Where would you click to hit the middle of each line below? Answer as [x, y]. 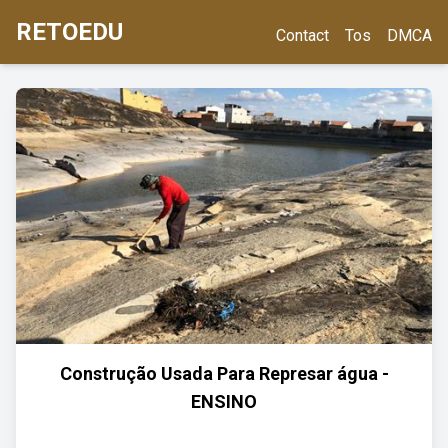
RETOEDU [69, 32]
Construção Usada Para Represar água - [224, 373]
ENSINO [224, 401]
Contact [302, 35]
